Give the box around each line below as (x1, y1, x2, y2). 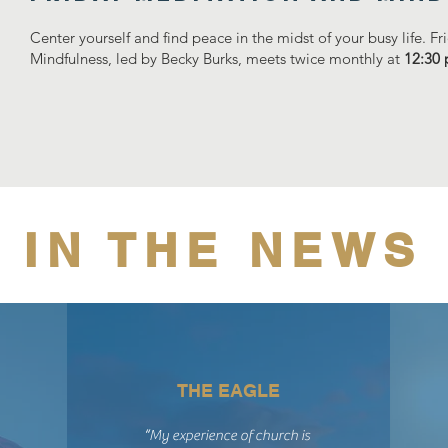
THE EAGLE (176, 380, 280, 401)
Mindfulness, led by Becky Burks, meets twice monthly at (30, 49, 404, 68)
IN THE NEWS (24, 223, 424, 277)
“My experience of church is (144, 427, 311, 444)
